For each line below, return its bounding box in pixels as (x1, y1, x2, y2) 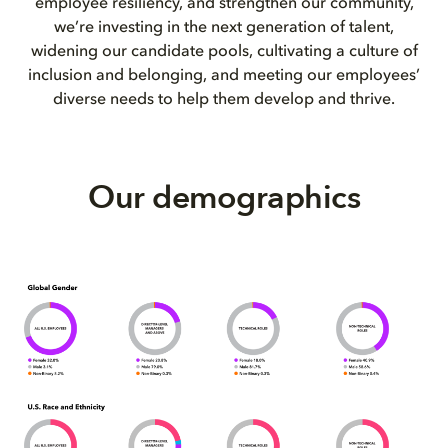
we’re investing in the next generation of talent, (54, 20, 394, 36)
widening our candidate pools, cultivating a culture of (30, 44, 418, 60)
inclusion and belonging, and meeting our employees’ (28, 68, 420, 84)
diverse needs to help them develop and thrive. (53, 92, 395, 108)
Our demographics (88, 176, 360, 220)
